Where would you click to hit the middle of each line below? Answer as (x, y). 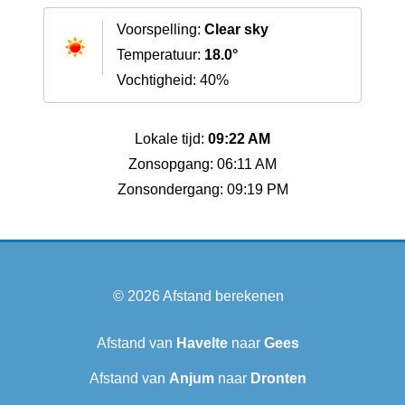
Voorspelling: (160, 30)
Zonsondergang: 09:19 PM (202, 190)
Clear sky (236, 30)
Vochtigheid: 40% (173, 80)
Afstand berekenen (223, 297)
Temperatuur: (160, 55)
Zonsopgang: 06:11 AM (202, 165)
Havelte (202, 344)
